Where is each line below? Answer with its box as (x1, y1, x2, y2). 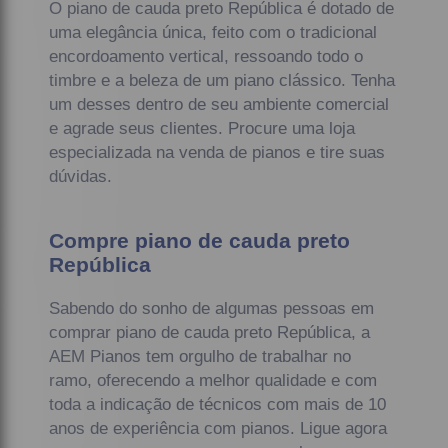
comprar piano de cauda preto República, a (49, 322, 371, 342)
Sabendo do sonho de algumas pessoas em (49, 298, 375, 318)
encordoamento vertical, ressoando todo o (49, 46, 364, 66)
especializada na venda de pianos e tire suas (49, 142, 386, 162)
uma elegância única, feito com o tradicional (49, 22, 378, 42)
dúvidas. (49, 166, 113, 186)
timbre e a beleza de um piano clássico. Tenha (49, 70, 396, 90)
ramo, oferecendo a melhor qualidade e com (49, 370, 378, 390)
